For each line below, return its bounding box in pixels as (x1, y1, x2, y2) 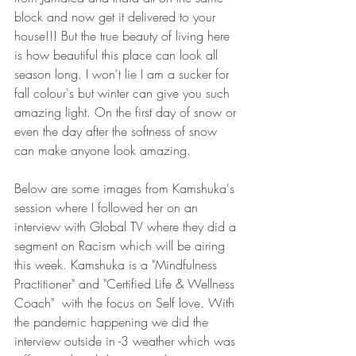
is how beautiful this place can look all (14, 46, 222, 64)
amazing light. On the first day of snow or (14, 103, 240, 121)
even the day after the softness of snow (14, 122, 221, 140)
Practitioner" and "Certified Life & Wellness (14, 275, 238, 292)
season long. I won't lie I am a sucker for (14, 65, 233, 83)
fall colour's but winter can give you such (14, 84, 234, 102)
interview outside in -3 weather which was (14, 332, 239, 350)
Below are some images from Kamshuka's (14, 180, 238, 197)
